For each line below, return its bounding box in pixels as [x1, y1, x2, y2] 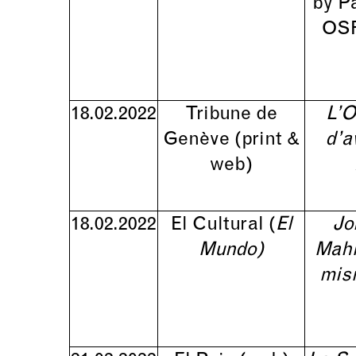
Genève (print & [163, 130, 300, 149]
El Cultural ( [170, 215, 276, 234]
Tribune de [185, 105, 277, 124]
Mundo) [199, 241, 264, 260]
